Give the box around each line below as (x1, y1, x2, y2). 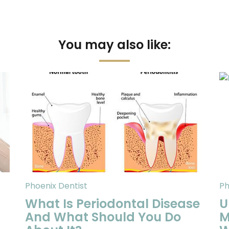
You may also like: (58, 36, 171, 53)
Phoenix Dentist (25, 180, 87, 192)
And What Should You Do (25, 209, 181, 225)
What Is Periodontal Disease (25, 195, 200, 212)
